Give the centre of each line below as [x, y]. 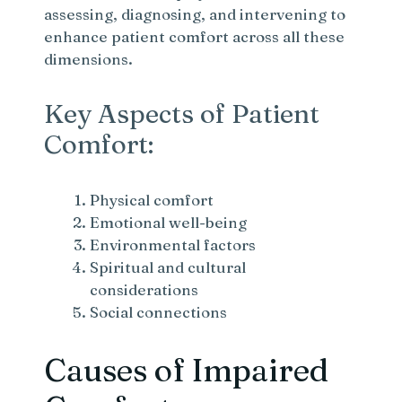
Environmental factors [173, 245]
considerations [144, 290]
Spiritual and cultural [168, 267]
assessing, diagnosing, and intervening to [195, 14]
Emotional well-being [169, 223]
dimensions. [89, 59]
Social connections [159, 312]
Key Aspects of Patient [182, 114]
